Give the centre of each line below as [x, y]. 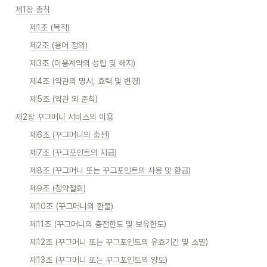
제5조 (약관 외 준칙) [64, 99]
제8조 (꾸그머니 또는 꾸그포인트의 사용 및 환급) [110, 170]
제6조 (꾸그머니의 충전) [70, 135]
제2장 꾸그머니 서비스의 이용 [64, 117]
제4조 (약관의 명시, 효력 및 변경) [85, 81]
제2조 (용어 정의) [59, 45]
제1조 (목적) [50, 27]
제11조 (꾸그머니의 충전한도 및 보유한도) [98, 224]
